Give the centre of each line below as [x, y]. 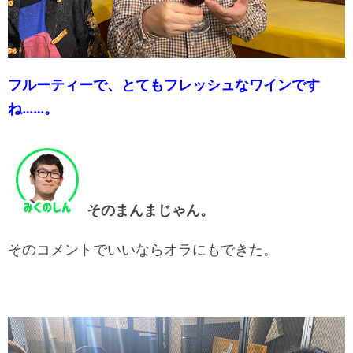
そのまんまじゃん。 [150, 210]
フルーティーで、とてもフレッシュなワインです [164, 85]
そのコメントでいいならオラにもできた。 [143, 250]
